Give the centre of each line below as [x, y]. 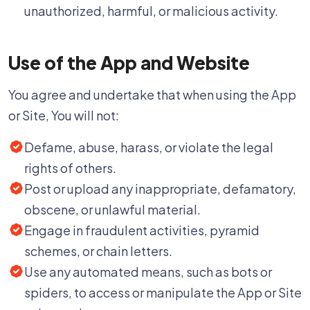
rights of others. [70, 168]
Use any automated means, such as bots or [148, 272]
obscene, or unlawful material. [112, 209]
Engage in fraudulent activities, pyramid [142, 230]
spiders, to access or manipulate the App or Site [163, 292]
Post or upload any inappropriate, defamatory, [160, 189]
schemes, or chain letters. [98, 251]
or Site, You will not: [64, 115]
